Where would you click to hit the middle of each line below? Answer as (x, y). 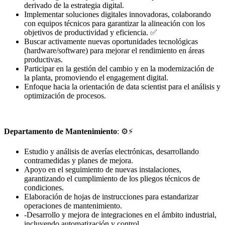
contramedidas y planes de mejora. (79, 161)
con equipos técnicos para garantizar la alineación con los (115, 24)
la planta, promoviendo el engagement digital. (96, 78)
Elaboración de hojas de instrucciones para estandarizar (111, 197)
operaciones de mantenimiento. (73, 206)
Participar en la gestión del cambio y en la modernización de (119, 69)
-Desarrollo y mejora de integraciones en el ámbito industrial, (120, 215)
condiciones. (44, 188)
